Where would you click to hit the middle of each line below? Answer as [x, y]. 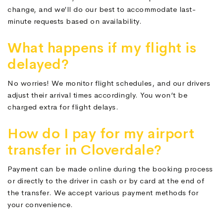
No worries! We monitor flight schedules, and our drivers [109, 83]
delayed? [38, 64]
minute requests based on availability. [75, 21]
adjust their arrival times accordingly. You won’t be [97, 95]
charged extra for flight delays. [63, 107]
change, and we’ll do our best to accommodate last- [102, 9]
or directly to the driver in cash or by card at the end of [106, 181]
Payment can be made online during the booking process [110, 169]
